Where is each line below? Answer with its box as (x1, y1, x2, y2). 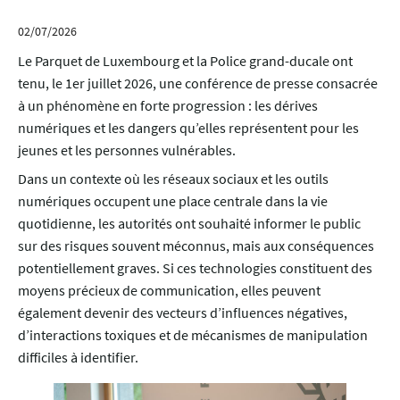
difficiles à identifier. (18, 348, 138, 367)
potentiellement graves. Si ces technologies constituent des (18, 259, 372, 278)
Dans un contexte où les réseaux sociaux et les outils (18, 170, 329, 188)
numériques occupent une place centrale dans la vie (18, 192, 328, 211)
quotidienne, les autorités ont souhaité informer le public (18, 214, 361, 233)
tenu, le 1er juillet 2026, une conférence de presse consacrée (18, 74, 378, 93)
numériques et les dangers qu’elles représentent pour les (18, 119, 359, 137)
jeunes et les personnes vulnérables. (18, 141, 236, 160)
